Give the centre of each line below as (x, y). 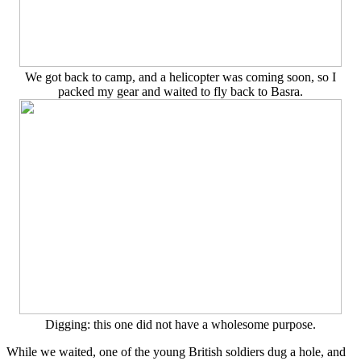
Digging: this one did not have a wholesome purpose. (180, 325)
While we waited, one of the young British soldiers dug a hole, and (176, 352)
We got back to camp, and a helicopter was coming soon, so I (180, 77)
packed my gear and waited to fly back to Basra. (180, 92)
